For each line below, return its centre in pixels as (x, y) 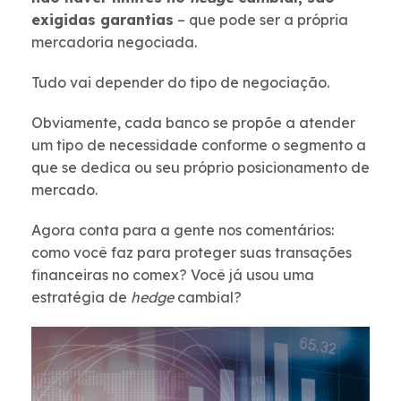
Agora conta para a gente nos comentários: (183, 230)
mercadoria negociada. (116, 43)
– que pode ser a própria (261, 20)
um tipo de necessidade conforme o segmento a (199, 145)
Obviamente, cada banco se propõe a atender (193, 123)
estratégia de (81, 298)
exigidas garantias (102, 20)
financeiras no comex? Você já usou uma (173, 275)
